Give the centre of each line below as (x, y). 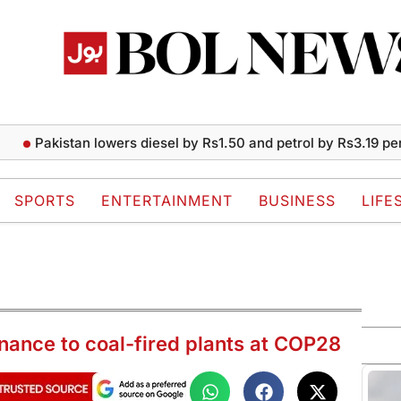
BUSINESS (297, 201)
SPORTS (45, 201)
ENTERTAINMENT (167, 201)
